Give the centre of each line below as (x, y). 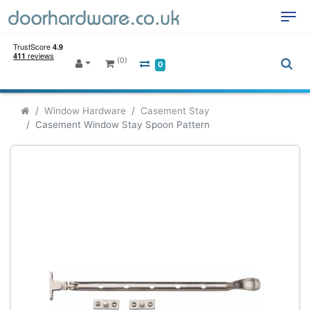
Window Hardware (85, 111)
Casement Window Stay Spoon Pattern (122, 125)
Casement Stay (175, 111)
